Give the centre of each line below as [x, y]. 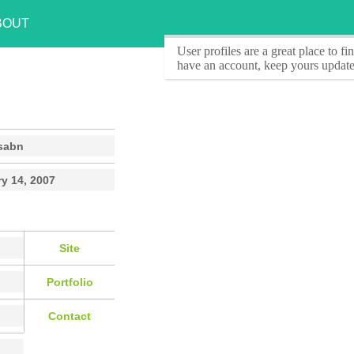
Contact [70, 316]
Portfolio [70, 282]
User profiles [209, 51]
